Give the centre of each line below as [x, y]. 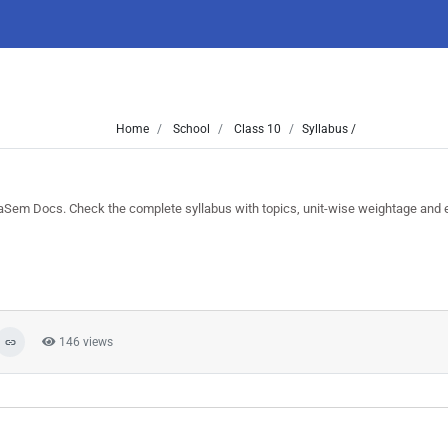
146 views [84, 342]
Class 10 [255, 129]
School [189, 129]
